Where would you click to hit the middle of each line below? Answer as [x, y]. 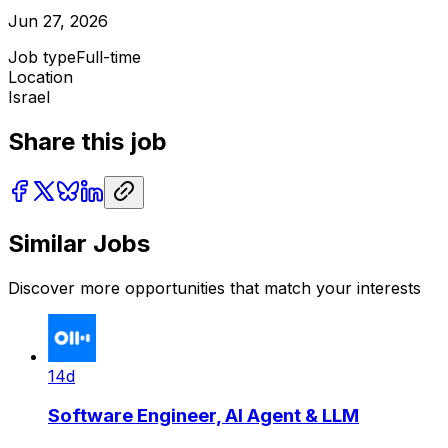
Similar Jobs [79, 243]
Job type [42, 56]
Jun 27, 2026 [58, 20]
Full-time [108, 56]
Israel [29, 96]
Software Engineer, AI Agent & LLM [203, 416]
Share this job [87, 141]
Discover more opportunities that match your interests [214, 287]
